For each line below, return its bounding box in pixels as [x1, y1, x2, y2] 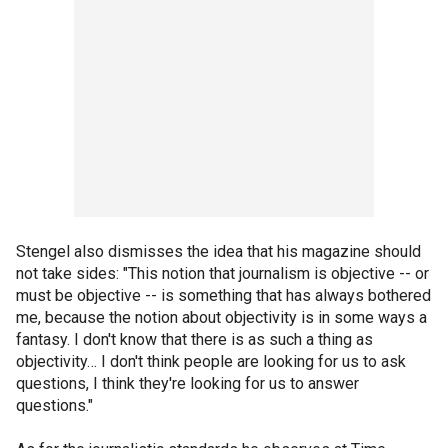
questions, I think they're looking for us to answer [16, 374, 359, 393]
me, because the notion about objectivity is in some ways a [16, 308, 427, 327]
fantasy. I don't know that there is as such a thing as [16, 330, 373, 349]
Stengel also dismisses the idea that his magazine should [16, 242, 421, 261]
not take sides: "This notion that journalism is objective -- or [16, 264, 429, 283]
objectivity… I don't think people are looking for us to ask [16, 352, 406, 371]
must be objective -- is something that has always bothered [16, 286, 431, 305]
